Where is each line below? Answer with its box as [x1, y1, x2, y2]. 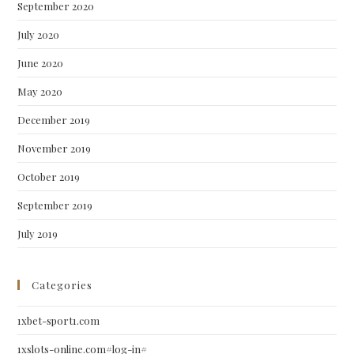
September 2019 [17, 198, 93, 212]
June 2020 [17, 56, 64, 70]
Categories [32, 278, 93, 292]
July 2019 [17, 227, 58, 240]
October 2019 [17, 170, 81, 183]
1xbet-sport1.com [17, 314, 100, 327]
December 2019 [17, 113, 91, 126]
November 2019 [17, 141, 92, 155]
